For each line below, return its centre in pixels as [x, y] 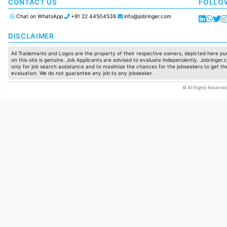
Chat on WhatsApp [40, 16]
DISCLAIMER [31, 36]
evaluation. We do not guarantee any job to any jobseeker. [82, 73]
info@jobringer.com [148, 16]
